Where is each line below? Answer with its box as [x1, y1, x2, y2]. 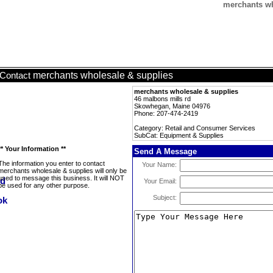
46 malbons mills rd [134, 95, 191, 102]
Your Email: [144, 177, 177, 185]
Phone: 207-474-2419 [134, 110, 198, 117]
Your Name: [142, 161, 177, 168]
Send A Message [134, 147, 197, 156]
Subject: [153, 194, 177, 201]
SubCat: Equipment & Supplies [134, 132, 224, 139]
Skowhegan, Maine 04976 [134, 102, 210, 110]
